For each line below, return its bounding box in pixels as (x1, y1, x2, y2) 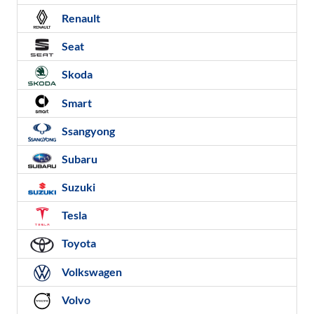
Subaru (60, 152, 97, 166)
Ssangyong (60, 123, 115, 137)
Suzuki (60, 180, 95, 194)
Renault (60, 11, 100, 25)
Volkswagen (60, 264, 122, 278)
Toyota (60, 236, 96, 250)
